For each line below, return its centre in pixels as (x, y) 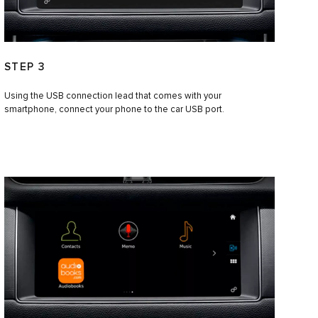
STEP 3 (25, 67)
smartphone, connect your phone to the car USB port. (114, 110)
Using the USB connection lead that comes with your (113, 97)
